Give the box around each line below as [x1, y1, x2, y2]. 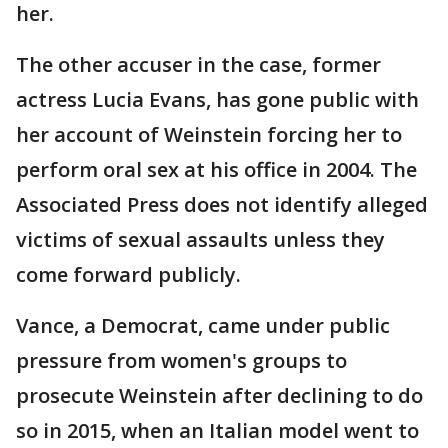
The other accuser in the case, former [16, 51, 381, 79]
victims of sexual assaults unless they [16, 226, 385, 254]
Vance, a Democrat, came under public [16, 312, 390, 340]
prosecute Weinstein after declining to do [16, 382, 423, 410]
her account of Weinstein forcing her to [16, 121, 402, 149]
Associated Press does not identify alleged [16, 191, 428, 219]
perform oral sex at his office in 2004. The [16, 156, 417, 184]
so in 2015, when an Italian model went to [16, 417, 419, 445]
